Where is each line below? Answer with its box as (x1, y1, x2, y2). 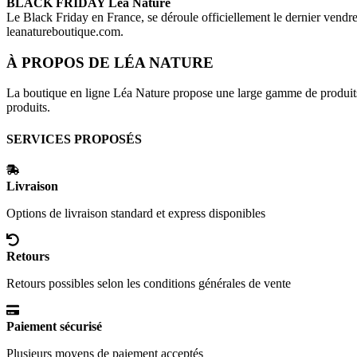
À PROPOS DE (6, 53, 114, 71)
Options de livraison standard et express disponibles (6, 206, 265, 221)
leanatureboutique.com (6, 25, 120, 39)
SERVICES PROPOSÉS (6, 131, 142, 146)
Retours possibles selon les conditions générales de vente (6, 277, 291, 291)
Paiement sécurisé (6, 320, 102, 334)
